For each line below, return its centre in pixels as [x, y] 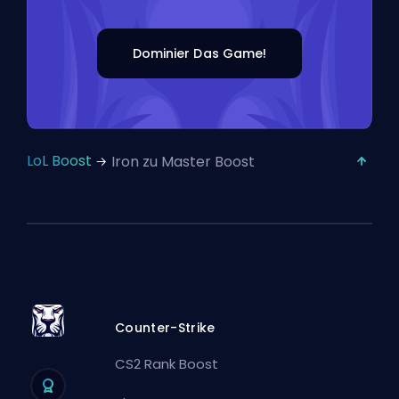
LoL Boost [59, 161]
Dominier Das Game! [199, 53]
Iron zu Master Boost [183, 162]
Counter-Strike [165, 327]
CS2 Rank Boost [167, 363]
